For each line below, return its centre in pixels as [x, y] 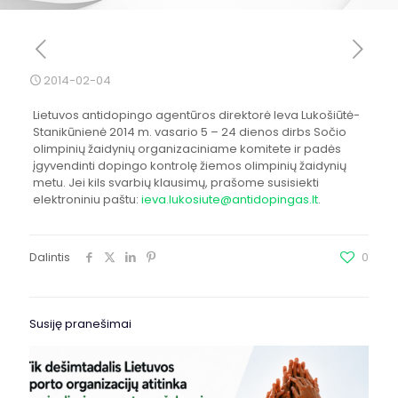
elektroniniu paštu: [87, 199]
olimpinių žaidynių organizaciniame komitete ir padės [187, 149]
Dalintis [50, 257]
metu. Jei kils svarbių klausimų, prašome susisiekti [175, 183]
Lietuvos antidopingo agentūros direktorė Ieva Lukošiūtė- [196, 115]
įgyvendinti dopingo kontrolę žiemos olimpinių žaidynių [189, 166]
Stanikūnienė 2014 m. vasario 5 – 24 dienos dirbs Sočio [189, 132]
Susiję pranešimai [80, 324]
